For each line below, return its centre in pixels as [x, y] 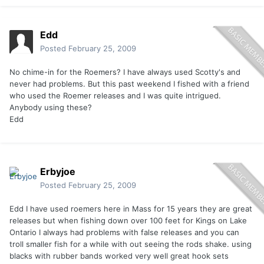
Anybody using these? [51, 108]
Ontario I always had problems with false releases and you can [124, 232]
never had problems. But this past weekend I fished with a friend [129, 84]
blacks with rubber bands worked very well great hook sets [119, 256]
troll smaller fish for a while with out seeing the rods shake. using [131, 244]
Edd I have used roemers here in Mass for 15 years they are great [131, 209]
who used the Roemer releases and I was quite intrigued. [115, 96]
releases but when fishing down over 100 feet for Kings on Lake [128, 221]
